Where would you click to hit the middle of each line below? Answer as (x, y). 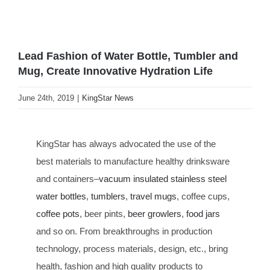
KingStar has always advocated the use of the (126, 143)
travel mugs (153, 196)
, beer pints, (104, 213)
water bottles (61, 196)
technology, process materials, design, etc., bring (132, 248)
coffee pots (58, 213)
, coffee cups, (203, 196)
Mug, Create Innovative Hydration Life (115, 71)
